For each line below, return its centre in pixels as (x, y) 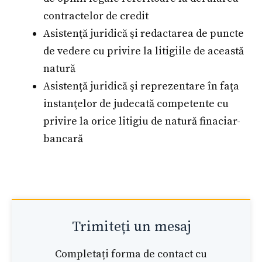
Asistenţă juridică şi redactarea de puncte (144, 34)
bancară (63, 139)
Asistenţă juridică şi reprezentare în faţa (141, 87)
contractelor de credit (96, 16)
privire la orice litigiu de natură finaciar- (142, 122)
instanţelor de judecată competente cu (136, 104)
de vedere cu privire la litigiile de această (144, 51)
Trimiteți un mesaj (131, 227)
